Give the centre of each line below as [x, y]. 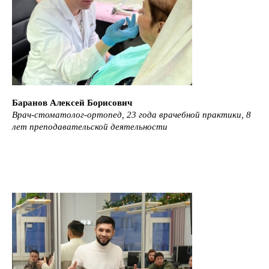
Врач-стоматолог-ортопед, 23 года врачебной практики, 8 [131, 114]
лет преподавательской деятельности [90, 126]
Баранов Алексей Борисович [72, 102]
